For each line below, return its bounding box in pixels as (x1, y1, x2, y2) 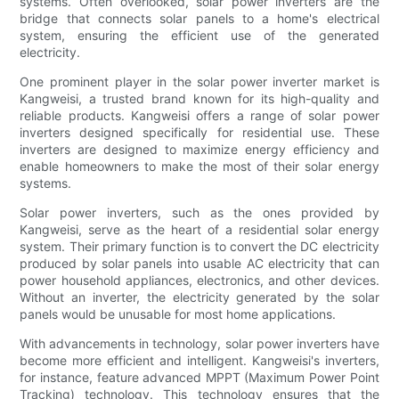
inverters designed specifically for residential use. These (20, 125, 379, 141)
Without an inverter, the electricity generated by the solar (20, 289, 379, 305)
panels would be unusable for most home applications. (20, 306, 337, 322)
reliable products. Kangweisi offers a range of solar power (20, 108, 379, 124)
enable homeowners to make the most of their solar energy (20, 159, 379, 175)
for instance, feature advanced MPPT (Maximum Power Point (20, 370, 379, 386)
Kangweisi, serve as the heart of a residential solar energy (20, 222, 379, 238)
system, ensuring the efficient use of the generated (20, 28, 379, 44)
